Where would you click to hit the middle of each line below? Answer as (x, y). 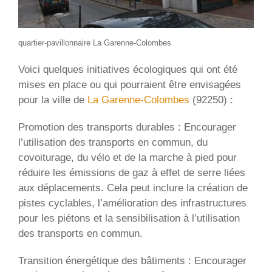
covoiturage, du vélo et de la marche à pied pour (127, 158)
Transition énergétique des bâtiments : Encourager (132, 261)
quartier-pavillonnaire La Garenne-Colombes (95, 43)
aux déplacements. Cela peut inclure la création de (133, 188)
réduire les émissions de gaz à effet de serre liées (132, 173)
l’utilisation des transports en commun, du (113, 143)
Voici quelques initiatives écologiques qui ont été (128, 70)
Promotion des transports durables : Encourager (127, 127)
